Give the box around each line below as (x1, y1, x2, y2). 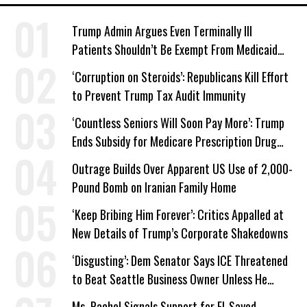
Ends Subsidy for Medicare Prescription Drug (72, 132, 277, 151)
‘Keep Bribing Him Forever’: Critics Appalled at (72, 206, 284, 224)
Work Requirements (72, 59, 162, 77)
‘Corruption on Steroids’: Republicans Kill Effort (72, 68, 288, 86)
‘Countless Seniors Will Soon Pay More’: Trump (72, 114, 284, 132)
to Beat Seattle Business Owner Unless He (72, 270, 267, 288)
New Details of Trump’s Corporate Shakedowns (72, 224, 288, 243)
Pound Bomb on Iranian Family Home (72, 178, 236, 197)
